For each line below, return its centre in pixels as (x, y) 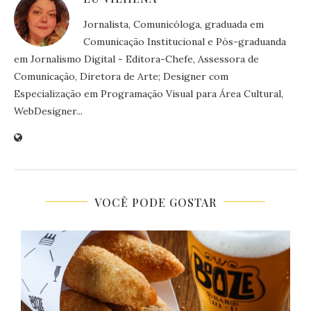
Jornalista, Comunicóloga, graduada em (174, 24)
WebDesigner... (48, 111)
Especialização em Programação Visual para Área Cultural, (149, 93)
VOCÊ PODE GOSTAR (155, 202)
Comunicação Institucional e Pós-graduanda (185, 41)
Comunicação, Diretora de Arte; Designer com (121, 76)
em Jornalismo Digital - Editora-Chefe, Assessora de (136, 59)
